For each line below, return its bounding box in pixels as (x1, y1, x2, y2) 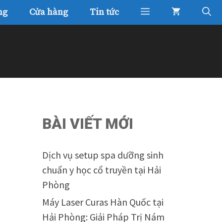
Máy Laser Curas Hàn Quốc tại (42, 196, 164, 208)
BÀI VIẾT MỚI (42, 115, 133, 132)
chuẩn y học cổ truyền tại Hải (42, 164, 161, 176)
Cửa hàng (29, 6, 68, 18)
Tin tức (90, 6, 119, 18)
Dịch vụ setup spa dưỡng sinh (42, 149, 164, 161)
